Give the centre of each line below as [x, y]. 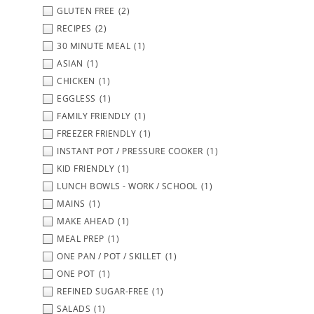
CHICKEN [76, 81]
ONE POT [76, 273]
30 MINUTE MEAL [94, 46]
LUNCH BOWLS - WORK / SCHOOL [127, 186]
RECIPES [74, 28]
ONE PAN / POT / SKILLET [109, 256]
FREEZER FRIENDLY [96, 133]
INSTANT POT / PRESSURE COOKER [130, 151]
